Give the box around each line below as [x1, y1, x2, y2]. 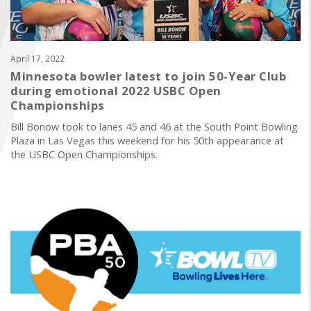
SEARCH [3, 39, 44, 53]
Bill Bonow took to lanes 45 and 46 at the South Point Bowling [10, 119, 298, 133]
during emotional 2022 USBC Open [10, 82, 221, 99]
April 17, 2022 [10, 52, 65, 64]
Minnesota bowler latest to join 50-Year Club [10, 67, 286, 84]
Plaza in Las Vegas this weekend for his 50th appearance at [10, 133, 284, 147]
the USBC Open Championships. [10, 146, 158, 161]
